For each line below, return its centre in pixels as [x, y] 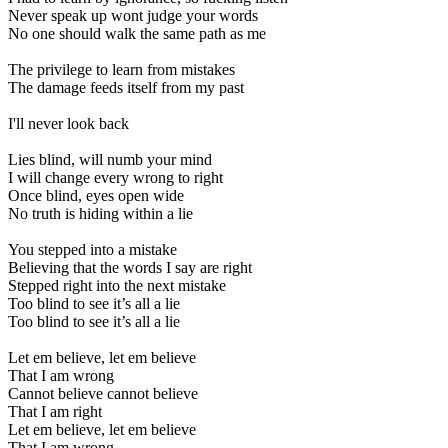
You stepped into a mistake [92, 249]
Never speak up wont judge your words [133, 15]
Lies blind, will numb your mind [110, 159]
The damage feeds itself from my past [126, 87]
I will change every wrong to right [115, 177]
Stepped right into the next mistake [117, 285]
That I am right [55, 411]
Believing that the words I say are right [130, 267]
